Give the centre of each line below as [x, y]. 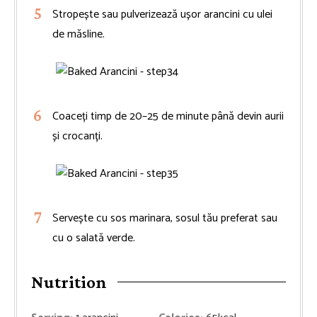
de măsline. [79, 34]
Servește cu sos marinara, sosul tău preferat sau [165, 218]
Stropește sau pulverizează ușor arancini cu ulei [162, 14]
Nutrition [69, 282]
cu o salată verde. [94, 238]
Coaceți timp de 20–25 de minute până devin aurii [168, 116]
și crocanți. [77, 136]
